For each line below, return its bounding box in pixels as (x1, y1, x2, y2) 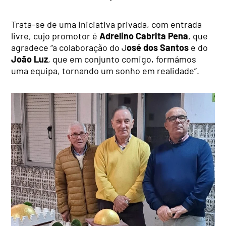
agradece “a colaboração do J (11, 42, 127, 53)
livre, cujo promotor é (11, 30, 100, 42)
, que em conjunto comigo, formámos (48, 53, 197, 65)
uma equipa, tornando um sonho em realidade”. (11, 65, 200, 77)
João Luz (11, 53, 48, 65)
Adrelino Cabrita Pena (99, 30, 189, 42)
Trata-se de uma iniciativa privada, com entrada (11, 19, 202, 30)
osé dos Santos (127, 42, 189, 53)
